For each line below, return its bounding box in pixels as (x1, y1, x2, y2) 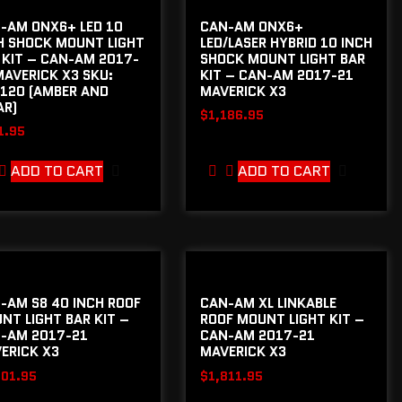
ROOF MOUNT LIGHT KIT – (199, 310, 364, 330)
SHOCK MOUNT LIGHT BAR (199, 48, 365, 69)
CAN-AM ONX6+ (199, 16, 303, 37)
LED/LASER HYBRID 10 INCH (199, 32, 372, 53)
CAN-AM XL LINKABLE (199, 293, 336, 314)
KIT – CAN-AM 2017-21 (199, 65, 354, 85)
